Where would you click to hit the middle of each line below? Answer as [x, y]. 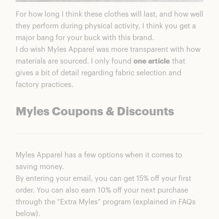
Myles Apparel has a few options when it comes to [99, 155]
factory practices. [44, 85]
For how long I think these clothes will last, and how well [109, 15]
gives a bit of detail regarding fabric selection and [99, 73]
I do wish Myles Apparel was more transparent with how [108, 50]
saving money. [40, 167]
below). [28, 214]
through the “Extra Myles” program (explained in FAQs [106, 202]
